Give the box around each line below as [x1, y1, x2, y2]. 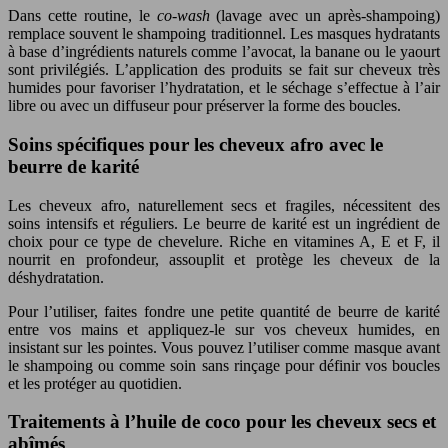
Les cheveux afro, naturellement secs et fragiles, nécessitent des [8, 196, 440, 214]
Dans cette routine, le [8, 7, 157, 25]
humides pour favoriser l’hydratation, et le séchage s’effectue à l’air [8, 79, 440, 97]
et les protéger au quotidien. [8, 374, 182, 392]
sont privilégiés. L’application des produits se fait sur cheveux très [8, 61, 440, 79]
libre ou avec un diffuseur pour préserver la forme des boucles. [8, 97, 401, 115]
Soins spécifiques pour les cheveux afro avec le [8, 133, 383, 155]
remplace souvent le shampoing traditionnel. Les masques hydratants [8, 25, 440, 43]
